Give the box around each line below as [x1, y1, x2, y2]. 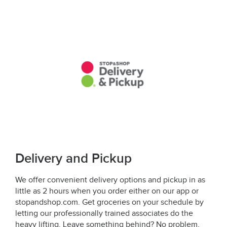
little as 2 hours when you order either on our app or [15, 186, 199, 196]
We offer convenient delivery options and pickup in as [15, 175, 205, 185]
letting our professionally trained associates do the [15, 208, 193, 218]
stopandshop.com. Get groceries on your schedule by [15, 197, 204, 207]
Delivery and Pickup [15, 150, 132, 167]
